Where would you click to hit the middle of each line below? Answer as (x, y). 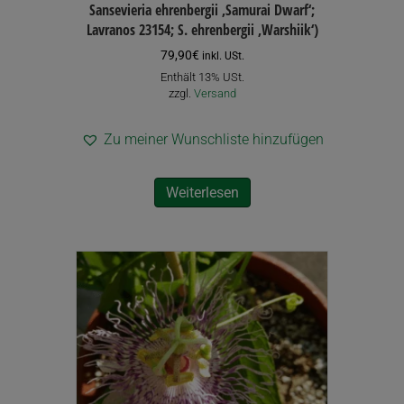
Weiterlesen (202, 193)
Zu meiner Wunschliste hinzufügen (213, 140)
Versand (215, 94)
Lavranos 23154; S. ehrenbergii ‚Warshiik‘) (202, 29)
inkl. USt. (223, 55)
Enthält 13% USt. (202, 78)
